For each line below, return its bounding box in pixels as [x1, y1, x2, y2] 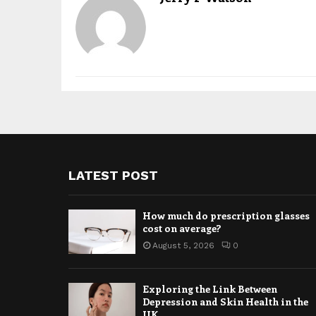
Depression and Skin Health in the [142, 295, 308, 309]
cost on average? [142, 221, 221, 236]
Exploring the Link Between [142, 282, 277, 296]
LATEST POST [68, 168, 158, 183]
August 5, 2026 [152, 241, 214, 251]
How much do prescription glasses [142, 209, 310, 223]
